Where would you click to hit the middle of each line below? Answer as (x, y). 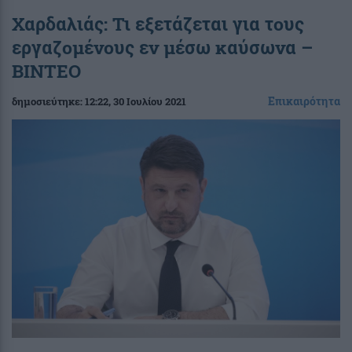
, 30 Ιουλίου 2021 (147, 101)
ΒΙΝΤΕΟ (46, 70)
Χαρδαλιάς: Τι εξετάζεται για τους (158, 23)
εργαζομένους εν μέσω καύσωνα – (162, 47)
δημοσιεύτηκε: (48, 101)
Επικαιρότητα (304, 101)
